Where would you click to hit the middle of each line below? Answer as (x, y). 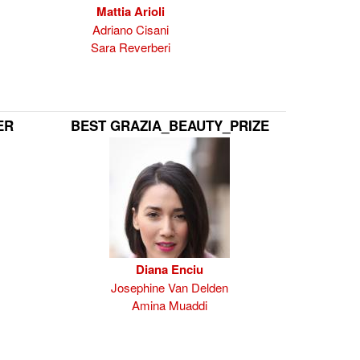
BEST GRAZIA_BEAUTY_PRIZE (170, 125)
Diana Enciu (170, 269)
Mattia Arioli (131, 11)
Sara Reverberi (131, 47)
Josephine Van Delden (170, 287)
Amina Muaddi (170, 305)
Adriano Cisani (131, 29)
